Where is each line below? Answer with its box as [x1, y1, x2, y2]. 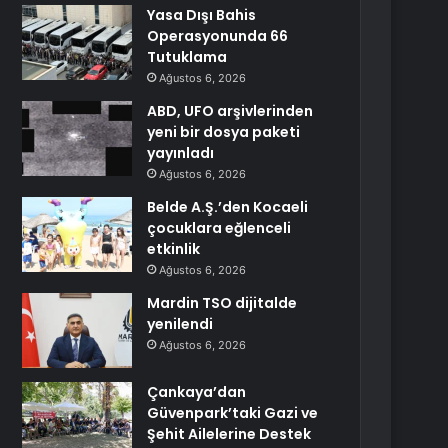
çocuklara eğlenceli [147, 218, 292, 238]
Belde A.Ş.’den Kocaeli [147, 197, 309, 217]
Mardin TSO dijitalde [147, 293, 298, 313]
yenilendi [147, 314, 214, 334]
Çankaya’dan [147, 382, 247, 402]
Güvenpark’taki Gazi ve [147, 403, 319, 423]
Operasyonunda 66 [147, 26, 289, 46]
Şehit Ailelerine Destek [147, 424, 312, 444]
